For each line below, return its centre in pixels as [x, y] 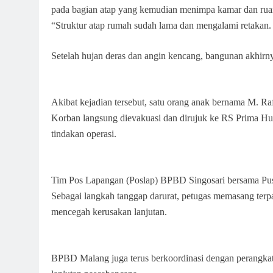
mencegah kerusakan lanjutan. [109, 212]
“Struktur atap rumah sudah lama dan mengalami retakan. [161, 26]
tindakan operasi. [84, 134]
